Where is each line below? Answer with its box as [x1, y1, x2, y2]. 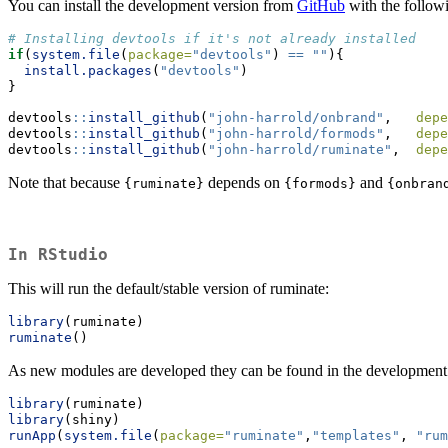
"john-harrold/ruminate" [208, 141, 392, 157]
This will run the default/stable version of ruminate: [8, 280, 329, 298]
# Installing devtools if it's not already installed [8, 30, 416, 46]
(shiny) [64, 412, 120, 428]
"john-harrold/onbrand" [208, 109, 384, 125]
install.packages [24, 62, 152, 78]
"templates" [312, 428, 400, 444]
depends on [204, 173, 284, 191]
